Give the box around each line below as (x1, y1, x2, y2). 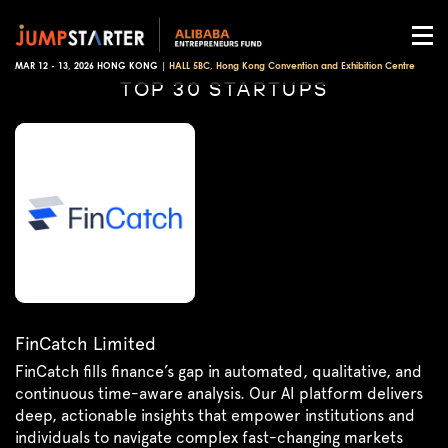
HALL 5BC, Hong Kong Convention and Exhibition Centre (169, 62, 415, 72)
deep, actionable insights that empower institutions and (15, 406, 415, 426)
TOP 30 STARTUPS (119, 76, 329, 101)
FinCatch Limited (15, 333, 156, 354)
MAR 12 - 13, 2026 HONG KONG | (15, 62, 169, 72)
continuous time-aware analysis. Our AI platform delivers (15, 384, 423, 404)
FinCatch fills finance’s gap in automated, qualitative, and (15, 362, 422, 382)
